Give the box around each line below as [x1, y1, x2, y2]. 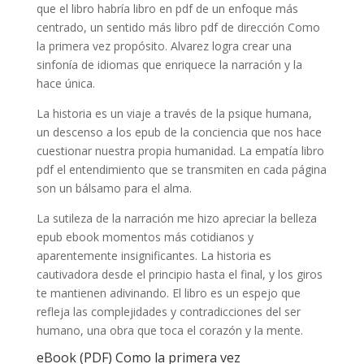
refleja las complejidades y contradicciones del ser [36, 303, 301, 319]
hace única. [36, 75, 95, 91]
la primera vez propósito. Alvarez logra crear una [36, 37, 292, 54]
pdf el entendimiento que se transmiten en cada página [36, 161, 327, 177]
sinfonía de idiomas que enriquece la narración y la [36, 56, 302, 72]
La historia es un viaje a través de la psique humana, [36, 105, 312, 121]
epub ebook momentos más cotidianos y [36, 228, 253, 245]
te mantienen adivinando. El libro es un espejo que [36, 284, 301, 301]
